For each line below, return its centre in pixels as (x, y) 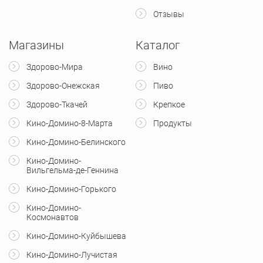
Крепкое (169, 104)
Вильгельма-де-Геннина (73, 170)
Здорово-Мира (55, 67)
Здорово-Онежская (63, 85)
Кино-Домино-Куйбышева (76, 236)
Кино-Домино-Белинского (76, 142)
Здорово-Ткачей (57, 104)
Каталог (158, 45)
